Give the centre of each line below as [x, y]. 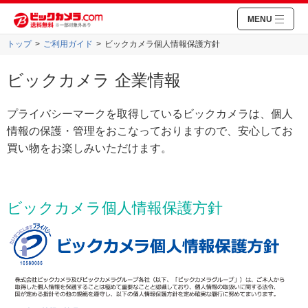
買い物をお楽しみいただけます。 [89, 148]
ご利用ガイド [68, 44]
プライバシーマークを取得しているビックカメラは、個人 [150, 114]
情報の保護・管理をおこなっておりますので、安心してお [150, 131]
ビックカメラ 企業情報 [94, 80]
